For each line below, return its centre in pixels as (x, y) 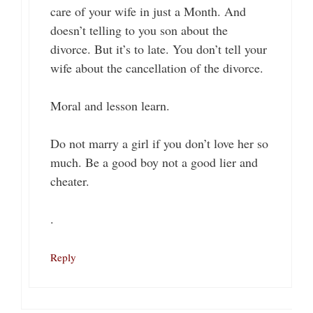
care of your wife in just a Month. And (148, 12)
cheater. (70, 181)
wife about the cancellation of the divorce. (157, 68)
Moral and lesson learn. (110, 106)
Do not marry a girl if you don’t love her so (159, 144)
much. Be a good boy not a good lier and (154, 162)
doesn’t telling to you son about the (139, 30)
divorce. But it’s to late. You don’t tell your (159, 49)
